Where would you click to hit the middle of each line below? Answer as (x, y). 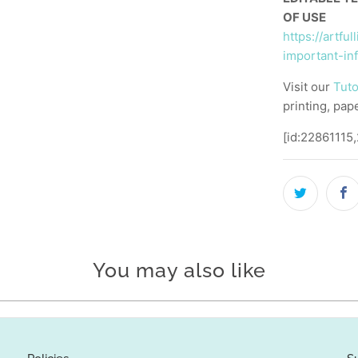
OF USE (304, 18)
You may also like (179, 270)
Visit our (308, 87)
